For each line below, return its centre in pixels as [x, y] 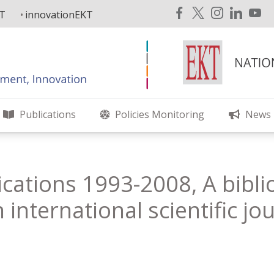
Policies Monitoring [160, 114]
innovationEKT [59, 15]
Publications [48, 114]
